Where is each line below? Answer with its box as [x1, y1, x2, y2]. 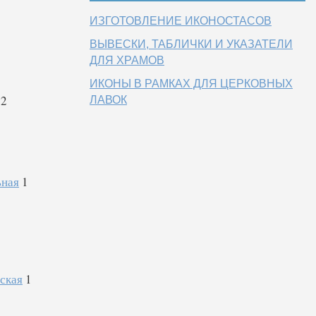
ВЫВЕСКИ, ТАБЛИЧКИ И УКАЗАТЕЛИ [90, 38, 293, 50]
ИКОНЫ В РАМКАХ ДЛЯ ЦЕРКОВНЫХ [90, 78, 293, 90]
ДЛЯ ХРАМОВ [90, 54, 164, 66]
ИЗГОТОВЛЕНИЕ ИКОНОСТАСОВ [90, 15, 272, 27]
